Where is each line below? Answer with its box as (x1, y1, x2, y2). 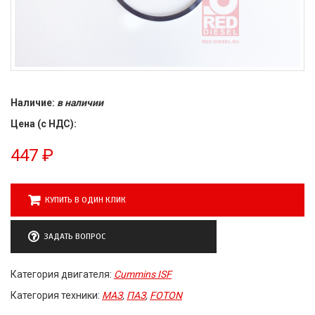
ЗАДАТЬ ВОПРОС (44, 231, 105, 241)
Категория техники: (11, 289, 102, 301)
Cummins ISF (114, 268, 172, 280)
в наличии (57, 96, 103, 108)
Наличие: (11, 96, 57, 108)
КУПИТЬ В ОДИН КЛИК (45, 194, 126, 205)
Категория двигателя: (11, 268, 114, 280)
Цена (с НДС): (11, 117, 77, 129)
